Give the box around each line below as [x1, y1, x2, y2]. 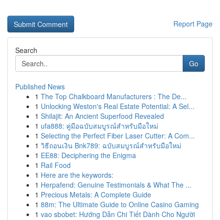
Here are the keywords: [41, 170, 113, 180]
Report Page [173, 19, 213, 28]
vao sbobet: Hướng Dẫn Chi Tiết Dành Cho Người [41, 209, 195, 219]
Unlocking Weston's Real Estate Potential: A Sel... [41, 101, 194, 111]
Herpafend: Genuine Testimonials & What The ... [41, 180, 192, 190]
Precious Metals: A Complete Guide [41, 190, 151, 199]
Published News [15, 82, 65, 91]
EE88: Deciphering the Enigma [41, 150, 136, 160]
